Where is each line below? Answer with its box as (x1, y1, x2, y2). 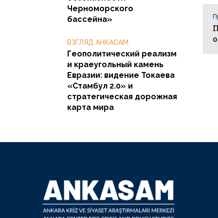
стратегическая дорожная (67, 91, 177, 101)
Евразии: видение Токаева (67, 70, 175, 80)
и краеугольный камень (67, 59, 163, 69)
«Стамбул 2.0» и (67, 81, 133, 91)
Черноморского (67, 3, 133, 13)
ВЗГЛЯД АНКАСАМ (67, 38, 128, 46)
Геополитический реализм (67, 49, 177, 58)
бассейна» (67, 14, 112, 24)
